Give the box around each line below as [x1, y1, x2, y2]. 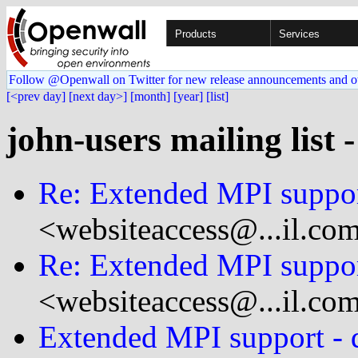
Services [279, 28, 320, 40]
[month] [130, 89, 170, 103]
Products [175, 28, 217, 40]
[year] [173, 89, 203, 103]
